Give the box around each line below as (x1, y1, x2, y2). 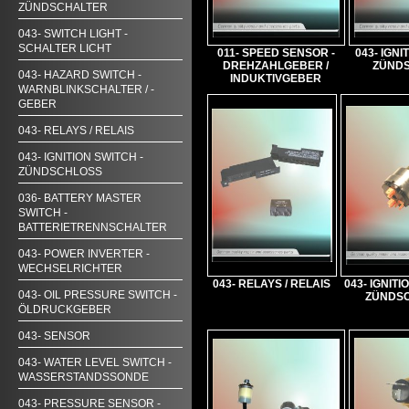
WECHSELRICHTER (18, 262, 122, 275)
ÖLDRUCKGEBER (18, 303, 111, 316)
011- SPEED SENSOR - (217, 47, 335, 59)
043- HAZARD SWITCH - (18, 68, 142, 81)
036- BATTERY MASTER (18, 192, 142, 204)
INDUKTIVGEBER (230, 72, 322, 85)
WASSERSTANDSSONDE (18, 371, 149, 383)
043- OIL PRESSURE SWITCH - (18, 288, 177, 301)
